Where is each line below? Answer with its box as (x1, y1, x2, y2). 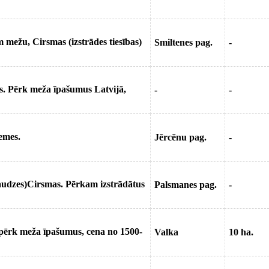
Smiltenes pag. (154, 37, 213, 47)
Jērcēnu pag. (154, 132, 207, 142)
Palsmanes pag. (154, 180, 217, 190)
